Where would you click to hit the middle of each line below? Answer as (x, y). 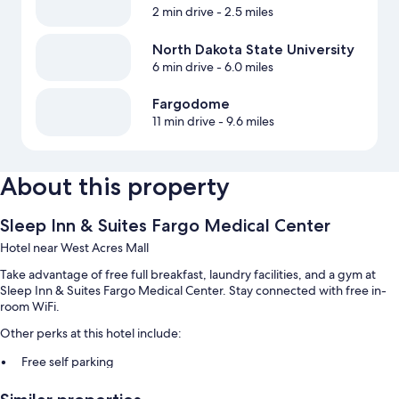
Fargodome (191, 104)
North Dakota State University (253, 49)
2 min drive (183, 12)
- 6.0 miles (243, 66)
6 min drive (183, 66)
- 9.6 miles (244, 122)
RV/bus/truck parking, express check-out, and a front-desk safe (198, 384)
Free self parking (68, 361)
